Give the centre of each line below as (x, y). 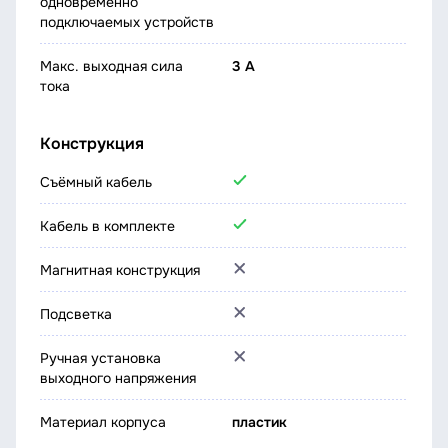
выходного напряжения (118, 378)
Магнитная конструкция (120, 270)
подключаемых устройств (127, 22)
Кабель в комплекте (107, 226)
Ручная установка (100, 358)
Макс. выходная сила (111, 66)
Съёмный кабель (96, 182)
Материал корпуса (103, 422)
